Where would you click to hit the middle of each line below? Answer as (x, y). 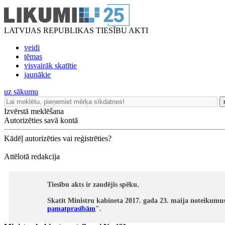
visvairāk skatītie (50, 66)
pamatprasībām (71, 209)
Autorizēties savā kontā (41, 120)
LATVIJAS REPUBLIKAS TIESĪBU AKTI (76, 30)
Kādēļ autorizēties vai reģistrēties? (58, 138)
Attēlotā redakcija (32, 156)
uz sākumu (21, 92)
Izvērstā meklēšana (34, 111)
